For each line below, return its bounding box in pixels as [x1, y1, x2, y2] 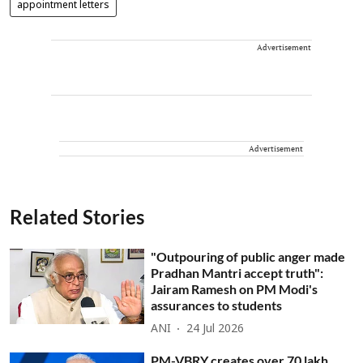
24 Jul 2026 [186, 322, 245, 336]
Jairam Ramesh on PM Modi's [151, 280, 318, 297]
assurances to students [151, 297, 283, 313]
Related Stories [10, 204, 144, 228]
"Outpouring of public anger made [151, 248, 346, 264]
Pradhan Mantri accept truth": [151, 264, 324, 280]
